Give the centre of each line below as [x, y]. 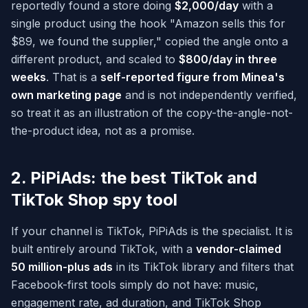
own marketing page [66, 95]
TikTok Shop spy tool [94, 200]
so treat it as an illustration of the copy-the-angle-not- [152, 113]
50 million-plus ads [62, 267]
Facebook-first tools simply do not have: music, [135, 285]
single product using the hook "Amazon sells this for [148, 24]
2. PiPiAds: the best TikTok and [134, 178]
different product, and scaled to [95, 59]
